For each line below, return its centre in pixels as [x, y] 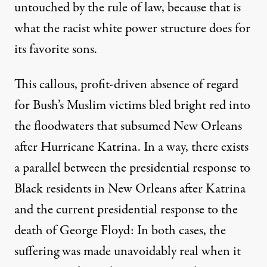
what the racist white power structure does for [132, 29]
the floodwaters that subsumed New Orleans [128, 127]
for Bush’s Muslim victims [82, 106]
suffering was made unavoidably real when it [128, 252]
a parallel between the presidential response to [132, 168]
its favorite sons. [56, 50]
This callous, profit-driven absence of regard [126, 85]
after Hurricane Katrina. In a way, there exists [131, 148]
